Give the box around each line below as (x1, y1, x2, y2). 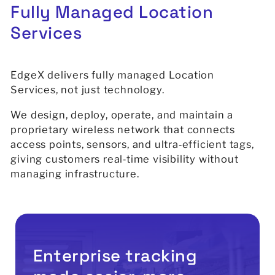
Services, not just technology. (10, 83, 165, 96)
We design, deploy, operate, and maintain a (10, 108, 234, 121)
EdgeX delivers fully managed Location (10, 69, 215, 82)
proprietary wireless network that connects (10, 123, 236, 136)
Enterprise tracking (33, 244, 198, 266)
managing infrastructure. (10, 167, 139, 180)
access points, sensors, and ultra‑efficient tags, (10, 137, 254, 150)
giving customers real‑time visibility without (10, 152, 239, 165)
